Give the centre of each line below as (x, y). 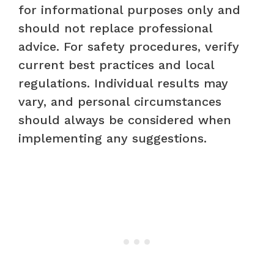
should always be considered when (125, 120)
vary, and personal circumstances (120, 101)
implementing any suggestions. (113, 138)
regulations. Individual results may (123, 83)
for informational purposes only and (129, 9)
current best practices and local (116, 65)
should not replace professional (115, 28)
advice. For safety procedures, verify (129, 46)
